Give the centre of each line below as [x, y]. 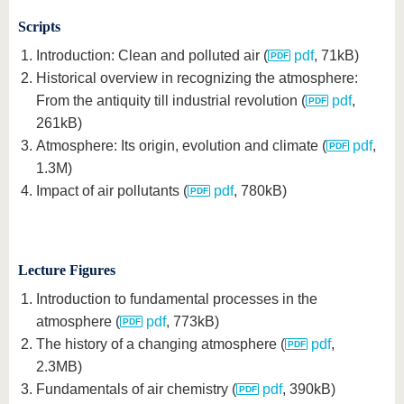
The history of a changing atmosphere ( [161, 344]
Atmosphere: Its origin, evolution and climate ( [181, 146]
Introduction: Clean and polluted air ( [152, 55]
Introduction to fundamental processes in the [177, 299]
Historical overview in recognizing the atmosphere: [197, 78]
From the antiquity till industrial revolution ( [171, 101]
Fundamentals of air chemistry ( [136, 389]
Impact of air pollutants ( [112, 191]
